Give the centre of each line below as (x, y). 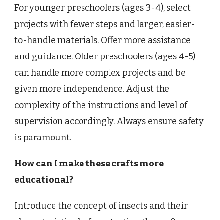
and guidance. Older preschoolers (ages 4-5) (105, 56)
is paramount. (43, 137)
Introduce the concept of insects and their (101, 206)
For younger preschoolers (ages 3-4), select (102, 8)
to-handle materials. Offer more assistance (102, 40)
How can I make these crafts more (89, 163)
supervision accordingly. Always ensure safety (109, 121)
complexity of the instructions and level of (101, 105)
